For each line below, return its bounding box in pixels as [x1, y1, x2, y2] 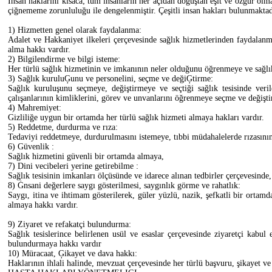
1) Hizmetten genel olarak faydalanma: [8, 25, 141, 35]
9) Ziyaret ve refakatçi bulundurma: [8, 219, 131, 229]
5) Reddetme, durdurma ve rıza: [8, 122, 118, 132]
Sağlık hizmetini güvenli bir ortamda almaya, [8, 151, 164, 161]
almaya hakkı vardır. [8, 200, 78, 209]
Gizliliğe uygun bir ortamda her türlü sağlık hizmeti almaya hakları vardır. [8, 112, 264, 122]
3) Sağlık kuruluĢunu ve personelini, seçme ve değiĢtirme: [8, 73, 213, 83]
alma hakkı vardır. [8, 44, 70, 54]
